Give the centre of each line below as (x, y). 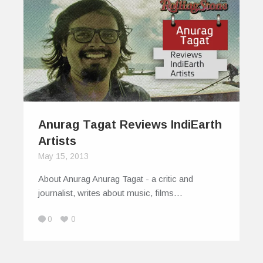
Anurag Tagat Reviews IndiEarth (130, 125)
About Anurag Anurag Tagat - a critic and (116, 179)
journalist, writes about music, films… (110, 193)
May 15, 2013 (63, 156)
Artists (57, 141)
